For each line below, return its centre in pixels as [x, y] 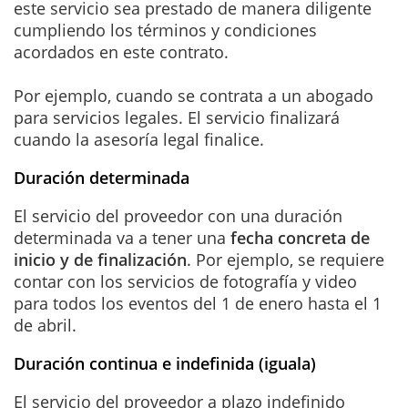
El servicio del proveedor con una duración [178, 215]
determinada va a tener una [122, 237]
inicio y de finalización [100, 259]
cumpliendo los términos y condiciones [165, 30]
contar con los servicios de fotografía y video [185, 281]
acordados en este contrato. [121, 51]
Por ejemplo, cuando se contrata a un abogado [194, 95]
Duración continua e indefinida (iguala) [165, 363]
